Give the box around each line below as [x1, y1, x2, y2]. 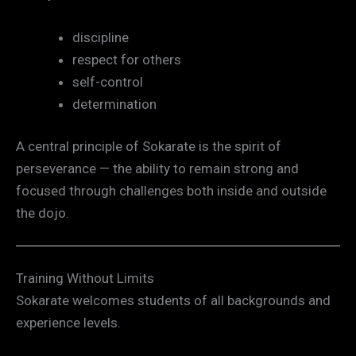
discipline [72, 29, 129, 45]
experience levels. [16, 314, 121, 331]
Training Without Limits [16, 269, 154, 286]
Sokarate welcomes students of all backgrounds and [16, 292, 331, 308]
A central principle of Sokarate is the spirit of [16, 138, 281, 155]
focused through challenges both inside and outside [16, 183, 327, 199]
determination [72, 95, 157, 112]
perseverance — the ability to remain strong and [16, 161, 299, 177]
